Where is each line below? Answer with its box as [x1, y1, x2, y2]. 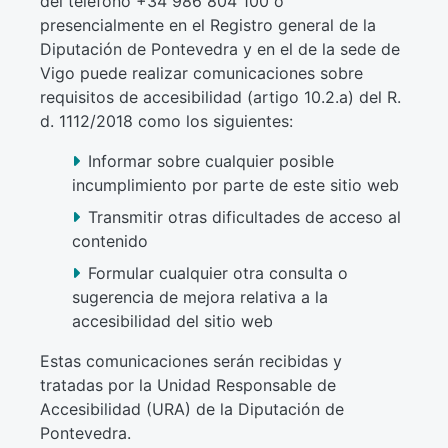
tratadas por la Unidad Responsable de [39, 375, 336, 395]
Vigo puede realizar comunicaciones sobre [39, 63, 363, 83]
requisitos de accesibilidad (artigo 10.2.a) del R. [39, 87, 401, 107]
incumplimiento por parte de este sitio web [71, 175, 399, 195]
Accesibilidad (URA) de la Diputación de [39, 399, 344, 419]
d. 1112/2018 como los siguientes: [39, 111, 293, 131]
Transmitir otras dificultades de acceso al [87, 207, 401, 227]
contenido [71, 231, 148, 251]
